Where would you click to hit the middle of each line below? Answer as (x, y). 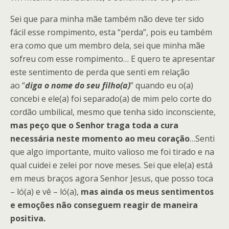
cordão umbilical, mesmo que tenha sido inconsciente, (113, 112)
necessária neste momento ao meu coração (100, 139)
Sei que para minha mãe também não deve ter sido (107, 19)
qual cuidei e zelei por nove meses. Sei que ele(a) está (111, 165)
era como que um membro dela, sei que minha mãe (108, 45)
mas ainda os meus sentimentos (147, 192)
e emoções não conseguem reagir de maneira (104, 205)
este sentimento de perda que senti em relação (100, 72)
